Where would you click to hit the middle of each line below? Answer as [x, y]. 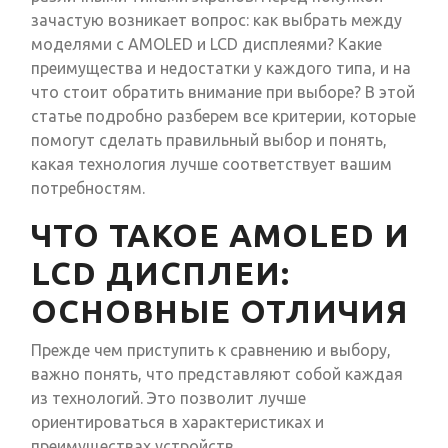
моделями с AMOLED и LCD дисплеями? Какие [206, 44]
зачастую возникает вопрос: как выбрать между [216, 20]
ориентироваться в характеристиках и [177, 422]
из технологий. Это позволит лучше [168, 398]
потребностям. [88, 188]
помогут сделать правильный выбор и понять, [209, 140]
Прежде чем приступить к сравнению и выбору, [211, 350]
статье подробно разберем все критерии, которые [223, 116]
